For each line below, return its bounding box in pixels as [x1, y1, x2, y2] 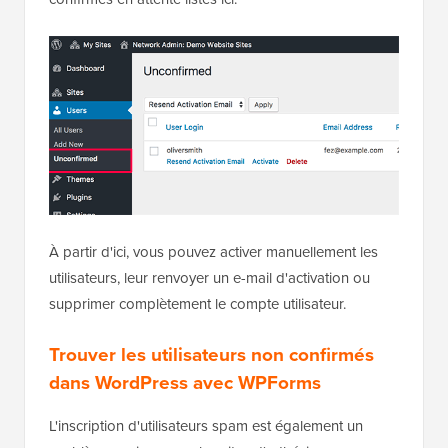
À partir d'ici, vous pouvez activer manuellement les [49, 240, 378, 263]
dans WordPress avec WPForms [49, 367, 321, 397]
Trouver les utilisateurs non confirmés [49, 339, 374, 369]
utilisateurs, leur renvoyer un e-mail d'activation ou [49, 266, 370, 289]
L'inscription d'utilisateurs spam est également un [49, 414, 363, 437]
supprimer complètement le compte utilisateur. [49, 292, 346, 315]
